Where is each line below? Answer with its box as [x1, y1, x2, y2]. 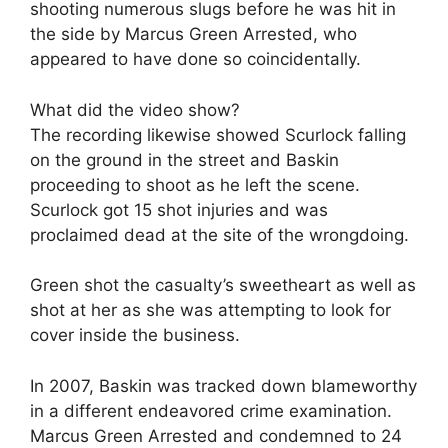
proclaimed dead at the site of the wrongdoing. [30, 224, 409, 245]
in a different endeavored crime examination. [30, 400, 392, 421]
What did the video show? [30, 99, 240, 120]
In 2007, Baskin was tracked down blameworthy [30, 375, 417, 396]
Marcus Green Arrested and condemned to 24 [30, 425, 402, 446]
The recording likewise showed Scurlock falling [30, 124, 406, 145]
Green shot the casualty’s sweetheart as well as [30, 275, 416, 295]
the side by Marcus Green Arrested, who [30, 24, 357, 44]
